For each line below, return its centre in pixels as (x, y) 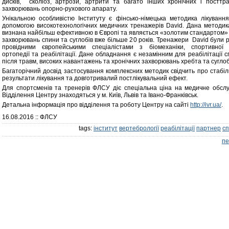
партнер (209, 128)
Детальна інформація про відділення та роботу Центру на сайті (96, 105)
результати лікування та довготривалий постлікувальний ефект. (96, 78)
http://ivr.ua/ (206, 105)
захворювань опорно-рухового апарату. (60, 9)
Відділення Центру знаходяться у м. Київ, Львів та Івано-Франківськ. (100, 95)
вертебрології (139, 128)
